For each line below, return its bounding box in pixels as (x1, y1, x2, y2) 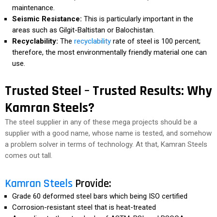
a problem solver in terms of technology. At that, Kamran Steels (5, 140, 207, 149)
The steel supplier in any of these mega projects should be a (5, 118, 197, 126)
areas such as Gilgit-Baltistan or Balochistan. (12, 26, 155, 34)
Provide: (73, 177, 111, 191)
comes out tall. (5, 151, 52, 160)
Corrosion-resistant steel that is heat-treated (12, 203, 156, 212)
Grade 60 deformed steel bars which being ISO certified (12, 192, 187, 201)
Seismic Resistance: (12, 15, 82, 23)
